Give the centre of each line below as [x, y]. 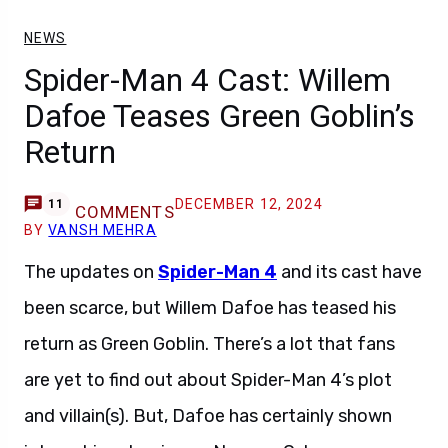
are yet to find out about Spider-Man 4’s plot [208, 380]
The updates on [91, 272]
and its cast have [349, 272]
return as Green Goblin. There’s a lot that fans [209, 344]
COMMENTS [124, 212]
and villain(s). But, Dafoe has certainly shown [208, 416]
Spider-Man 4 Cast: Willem [207, 80]
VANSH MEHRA [102, 230]
